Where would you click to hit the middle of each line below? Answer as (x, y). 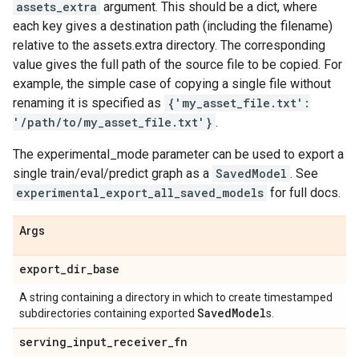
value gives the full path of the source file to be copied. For (177, 65)
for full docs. (304, 193)
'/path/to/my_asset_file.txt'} (113, 122)
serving (43, 342)
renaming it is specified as (89, 103)
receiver (140, 342)
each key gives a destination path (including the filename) (173, 26)
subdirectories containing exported (108, 313)
